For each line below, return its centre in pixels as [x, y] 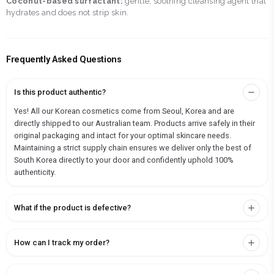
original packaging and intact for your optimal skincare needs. [123, 136]
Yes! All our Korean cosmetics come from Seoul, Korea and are [124, 111]
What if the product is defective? [72, 208]
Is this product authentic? [60, 92]
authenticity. [35, 172]
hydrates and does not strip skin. [68, 13]
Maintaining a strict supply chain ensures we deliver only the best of [133, 148]
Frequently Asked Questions [64, 60]
